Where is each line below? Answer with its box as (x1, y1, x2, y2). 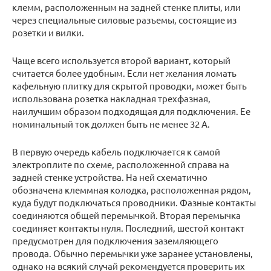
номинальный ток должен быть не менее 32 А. (12, 118, 210, 130)
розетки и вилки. (12, 27, 84, 39)
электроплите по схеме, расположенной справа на (12, 158, 229, 171)
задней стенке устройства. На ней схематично (12, 171, 207, 183)
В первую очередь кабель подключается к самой (12, 146, 220, 158)
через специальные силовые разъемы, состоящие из (12, 14, 237, 26)
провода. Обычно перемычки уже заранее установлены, (12, 247, 253, 260)
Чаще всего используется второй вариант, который (12, 54, 230, 67)
